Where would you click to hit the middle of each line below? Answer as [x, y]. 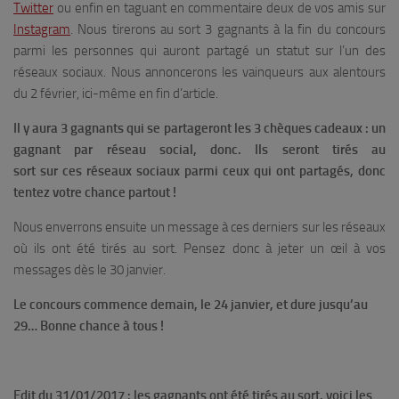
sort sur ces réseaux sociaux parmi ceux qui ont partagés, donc [199, 171]
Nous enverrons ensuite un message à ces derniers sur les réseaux [199, 227]
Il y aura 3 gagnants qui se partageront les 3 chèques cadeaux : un [199, 128]
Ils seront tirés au [320, 150]
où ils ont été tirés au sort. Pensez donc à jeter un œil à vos [199, 248]
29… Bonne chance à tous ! [89, 326]
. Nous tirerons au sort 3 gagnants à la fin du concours [228, 29]
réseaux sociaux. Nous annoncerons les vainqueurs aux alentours [199, 72]
